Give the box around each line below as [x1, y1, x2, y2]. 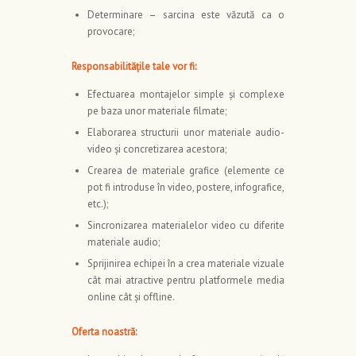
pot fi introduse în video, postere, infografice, [87, 180, 284, 195]
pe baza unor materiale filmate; [87, 104, 226, 118]
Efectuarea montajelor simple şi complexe [87, 87, 284, 102]
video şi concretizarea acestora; [87, 142, 226, 157]
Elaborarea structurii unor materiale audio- [87, 126, 284, 140]
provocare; [87, 25, 134, 39]
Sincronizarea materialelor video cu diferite [87, 219, 284, 233]
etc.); [87, 197, 108, 211]
